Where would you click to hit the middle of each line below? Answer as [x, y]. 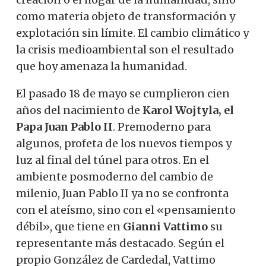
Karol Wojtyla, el [188, 110]
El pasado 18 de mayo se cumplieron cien [123, 93]
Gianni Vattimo [165, 226]
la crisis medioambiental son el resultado [125, 49]
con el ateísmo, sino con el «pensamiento [126, 210]
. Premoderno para [162, 126]
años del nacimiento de [79, 110]
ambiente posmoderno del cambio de [115, 176]
